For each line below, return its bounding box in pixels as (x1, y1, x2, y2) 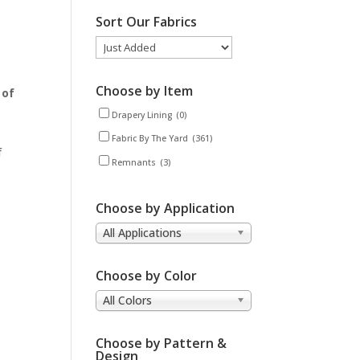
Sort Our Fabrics (96, 13, 198, 31)
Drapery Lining (112, 109, 173, 121)
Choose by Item (96, 82, 194, 100)
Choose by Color (96, 267, 198, 285)
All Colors (103, 292, 153, 309)
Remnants (112, 156, 157, 168)
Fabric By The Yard (112, 133, 189, 145)
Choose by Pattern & (96, 334, 227, 353)
